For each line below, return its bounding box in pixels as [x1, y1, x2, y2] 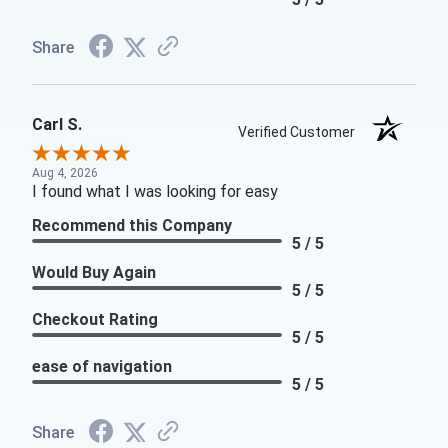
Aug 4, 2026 [32, 166, 98, 181]
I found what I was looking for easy [32, 182, 278, 202]
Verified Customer [238, 124, 365, 141]
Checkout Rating [32, 310, 158, 330]
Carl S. [32, 115, 82, 135]
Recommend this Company [32, 216, 232, 236]
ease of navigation [32, 357, 172, 377]
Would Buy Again [32, 263, 156, 283]
